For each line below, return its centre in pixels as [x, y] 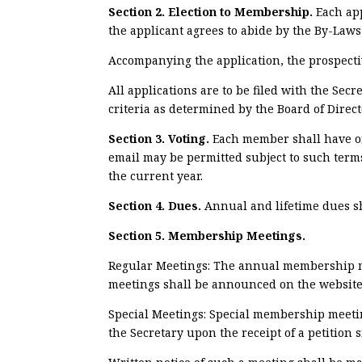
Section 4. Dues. [157, 205]
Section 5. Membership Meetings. [207, 235]
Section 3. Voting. [161, 138]
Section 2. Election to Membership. [213, 11]
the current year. [156, 175]
